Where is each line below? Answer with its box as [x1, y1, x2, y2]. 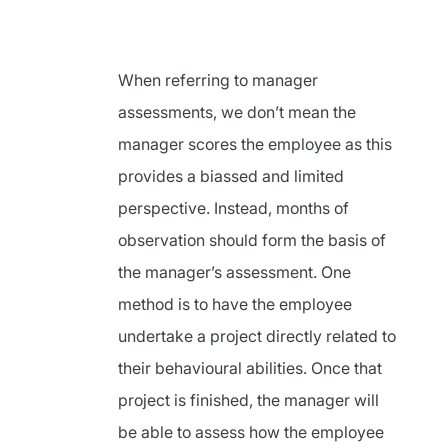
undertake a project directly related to [118, 326, 396, 346]
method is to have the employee [118, 294, 352, 314]
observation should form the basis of [118, 230, 386, 250]
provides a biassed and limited [118, 166, 344, 186]
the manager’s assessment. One [118, 262, 351, 282]
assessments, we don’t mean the [118, 102, 356, 122]
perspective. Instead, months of [118, 198, 349, 218]
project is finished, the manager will [118, 390, 379, 410]
